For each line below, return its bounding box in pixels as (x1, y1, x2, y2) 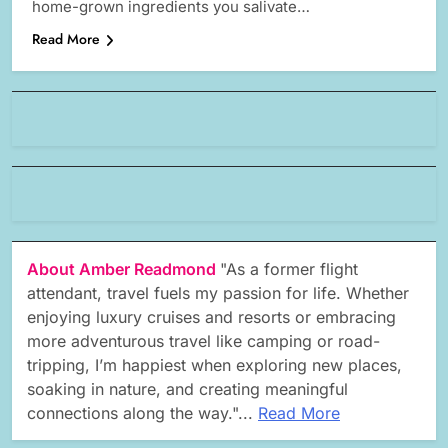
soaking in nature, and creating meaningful (27, 379, 348, 400)
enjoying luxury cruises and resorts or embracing (27, 307, 396, 328)
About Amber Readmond (27, 259, 220, 280)
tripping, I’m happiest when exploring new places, (27, 355, 402, 376)
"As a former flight (220, 259, 358, 280)
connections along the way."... (27, 403, 258, 424)
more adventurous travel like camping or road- (27, 331, 380, 352)
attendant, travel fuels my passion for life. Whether (27, 283, 409, 304)
